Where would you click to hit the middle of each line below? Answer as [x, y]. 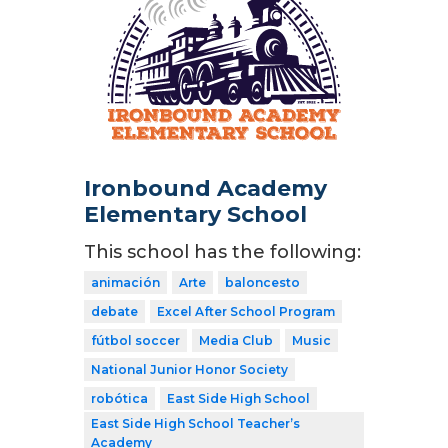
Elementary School [195, 215]
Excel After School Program [246, 312]
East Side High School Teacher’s [195, 424]
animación [125, 283]
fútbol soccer [135, 341]
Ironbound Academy [205, 189]
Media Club [236, 341]
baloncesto [262, 283]
